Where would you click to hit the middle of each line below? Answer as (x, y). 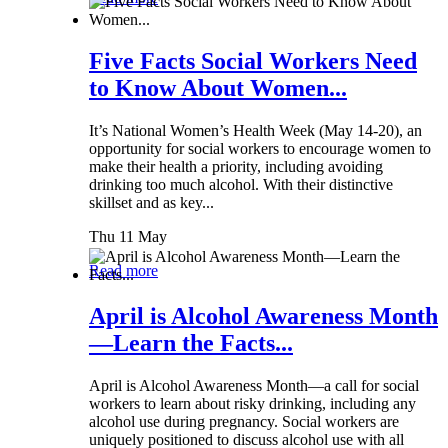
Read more (123, 271)
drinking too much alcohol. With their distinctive (241, 185)
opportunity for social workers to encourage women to (260, 149)
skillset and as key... (151, 203)
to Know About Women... (218, 88)
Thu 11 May (128, 237)
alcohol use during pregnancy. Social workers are (244, 422)
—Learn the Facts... (191, 343)
